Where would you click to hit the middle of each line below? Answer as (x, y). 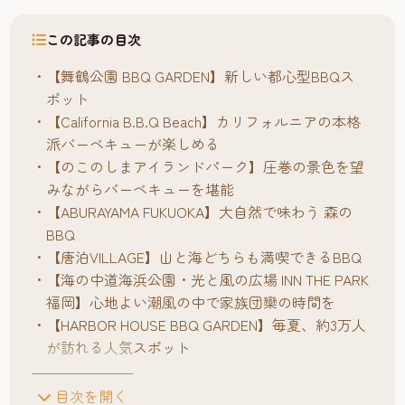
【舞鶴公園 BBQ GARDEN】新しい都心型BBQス (201, 76)
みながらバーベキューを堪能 (141, 189)
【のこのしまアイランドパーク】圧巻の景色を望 (206, 166)
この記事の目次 (94, 39)
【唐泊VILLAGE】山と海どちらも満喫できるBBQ (204, 257)
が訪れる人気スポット (119, 347)
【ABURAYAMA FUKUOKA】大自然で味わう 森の (200, 212)
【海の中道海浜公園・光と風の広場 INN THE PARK (208, 279)
